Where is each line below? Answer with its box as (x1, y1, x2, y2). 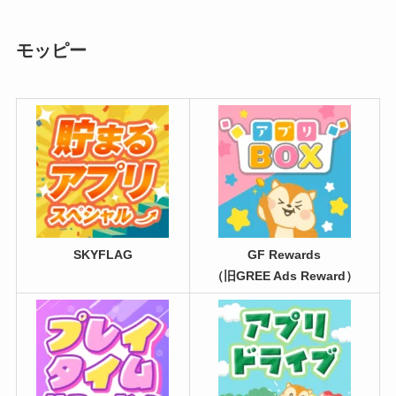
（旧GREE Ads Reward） (210, 269, 358, 283)
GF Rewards (247, 247, 322, 262)
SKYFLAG (72, 247, 133, 262)
